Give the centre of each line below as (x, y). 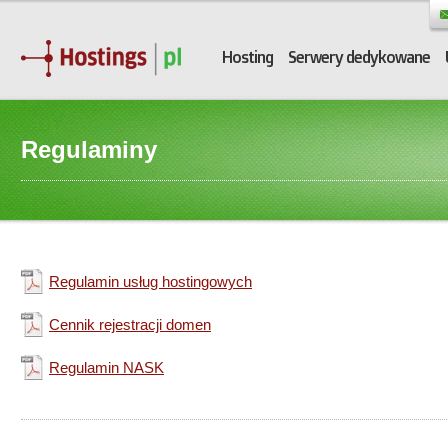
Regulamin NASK (106, 367)
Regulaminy (89, 149)
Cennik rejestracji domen (130, 324)
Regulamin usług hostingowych (150, 281)
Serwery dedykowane (359, 57)
